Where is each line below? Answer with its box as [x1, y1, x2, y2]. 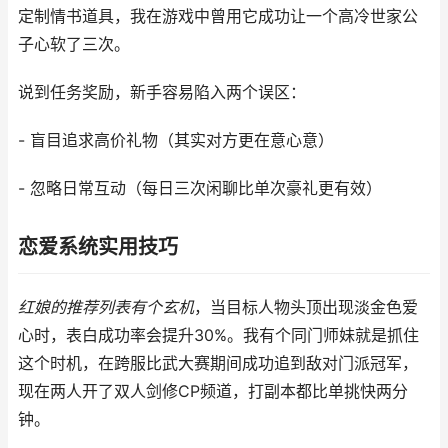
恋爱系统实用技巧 [18, 235, 178, 259]
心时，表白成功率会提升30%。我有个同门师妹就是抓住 [18, 326, 419, 345]
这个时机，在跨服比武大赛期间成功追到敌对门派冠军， [18, 354, 418, 373]
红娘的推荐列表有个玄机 [18, 298, 194, 317]
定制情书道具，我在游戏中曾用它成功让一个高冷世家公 [18, 7, 418, 26]
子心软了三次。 [18, 35, 130, 54]
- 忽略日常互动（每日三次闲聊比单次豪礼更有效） [18, 179, 382, 198]
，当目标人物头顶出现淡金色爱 [194, 298, 418, 317]
